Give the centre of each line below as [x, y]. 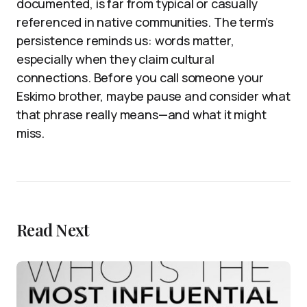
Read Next [53, 230]
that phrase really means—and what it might [142, 115]
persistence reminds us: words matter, [125, 41]
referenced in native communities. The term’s [145, 22]
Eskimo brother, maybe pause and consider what [153, 96]
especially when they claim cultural [115, 59]
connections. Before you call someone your [140, 78]
